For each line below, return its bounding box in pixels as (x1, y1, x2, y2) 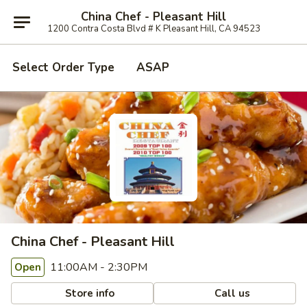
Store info (62, 286, 115, 300)
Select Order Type (12, 60, 114, 75)
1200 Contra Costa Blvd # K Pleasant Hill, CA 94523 (47, 22, 260, 35)
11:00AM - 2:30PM (47, 260, 147, 275)
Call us (212, 286, 251, 300)
